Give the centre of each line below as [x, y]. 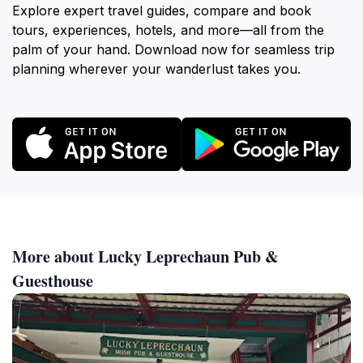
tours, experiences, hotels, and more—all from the [168, 30]
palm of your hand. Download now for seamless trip [173, 49]
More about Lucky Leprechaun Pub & [145, 256]
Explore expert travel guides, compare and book [162, 11]
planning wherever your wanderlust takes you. [156, 69]
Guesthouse [53, 280]
